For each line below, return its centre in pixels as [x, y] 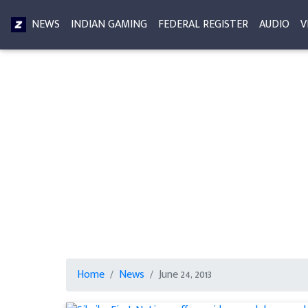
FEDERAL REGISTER [203, 24]
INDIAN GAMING [109, 24]
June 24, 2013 [185, 275]
